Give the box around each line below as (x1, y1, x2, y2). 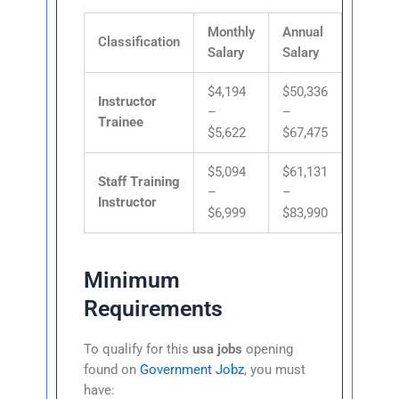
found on (84, 361, 141, 378)
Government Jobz (140, 361, 245, 378)
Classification (98, 33, 181, 50)
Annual (282, 23, 324, 40)
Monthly (208, 23, 256, 40)
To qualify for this (84, 340, 193, 357)
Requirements (84, 296, 224, 322)
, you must (244, 361, 306, 378)
